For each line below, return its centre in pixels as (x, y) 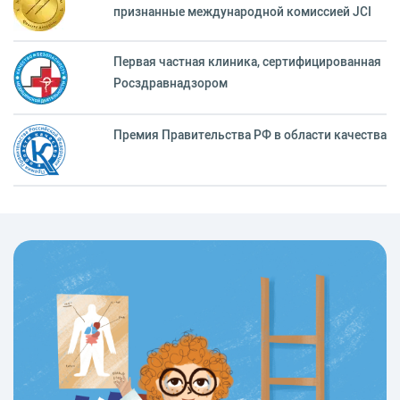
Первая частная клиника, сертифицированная (247, 62)
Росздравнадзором (171, 83)
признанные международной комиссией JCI (242, 12)
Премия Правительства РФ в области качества (250, 135)
